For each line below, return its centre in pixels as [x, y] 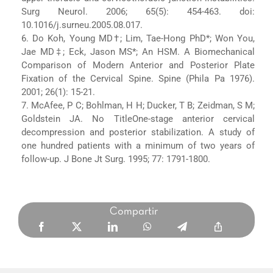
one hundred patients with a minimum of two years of [138, 145]
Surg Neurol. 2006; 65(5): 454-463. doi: [138, 11]
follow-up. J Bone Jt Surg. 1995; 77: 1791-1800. [115, 159]
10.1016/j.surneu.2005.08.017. [82, 25]
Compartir [134, 211]
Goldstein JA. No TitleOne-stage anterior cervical [138, 119]
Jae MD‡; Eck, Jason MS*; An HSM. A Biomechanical [138, 51]
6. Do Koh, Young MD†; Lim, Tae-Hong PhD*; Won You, [138, 38]
